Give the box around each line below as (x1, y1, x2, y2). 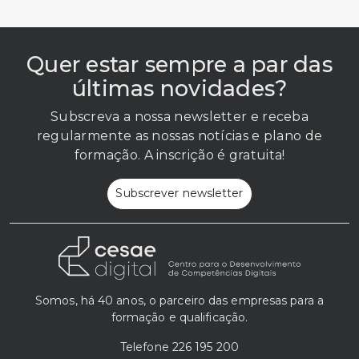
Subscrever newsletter (115, 186, 244, 201)
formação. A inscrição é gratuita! (74, 147, 285, 163)
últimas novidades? (71, 75, 288, 102)
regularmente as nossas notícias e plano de (36, 127, 323, 143)
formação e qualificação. (111, 309, 248, 325)
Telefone (119, 339, 172, 354)
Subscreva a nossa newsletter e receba (50, 108, 309, 124)
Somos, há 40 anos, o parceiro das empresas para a (35, 292, 324, 308)
